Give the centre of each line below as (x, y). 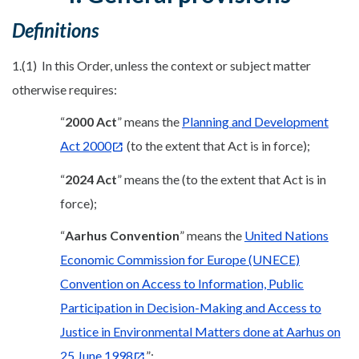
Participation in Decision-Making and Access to (191, 307)
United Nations (286, 235)
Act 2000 (86, 145)
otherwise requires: (65, 89)
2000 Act (91, 121)
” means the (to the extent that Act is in (222, 179)
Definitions (55, 30)
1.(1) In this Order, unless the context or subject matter (161, 65)
